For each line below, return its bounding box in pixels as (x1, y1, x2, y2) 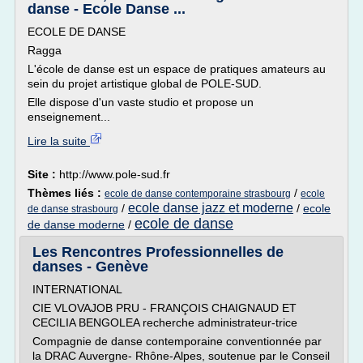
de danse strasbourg (28, 203, 118, 215)
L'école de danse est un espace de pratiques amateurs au (28, 62, 326, 75)
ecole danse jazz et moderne (128, 201, 293, 215)
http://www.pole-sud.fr (59, 168, 170, 181)
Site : (28, 168, 59, 181)
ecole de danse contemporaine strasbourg (105, 188, 291, 199)
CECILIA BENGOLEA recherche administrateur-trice (32, 316, 297, 329)
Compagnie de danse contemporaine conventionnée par (32, 335, 322, 348)
